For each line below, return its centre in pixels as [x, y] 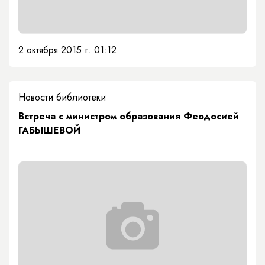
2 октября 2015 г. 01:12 [67, 50]
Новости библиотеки [62, 97]
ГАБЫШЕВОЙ [49, 130]
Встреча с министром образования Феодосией [129, 116]
